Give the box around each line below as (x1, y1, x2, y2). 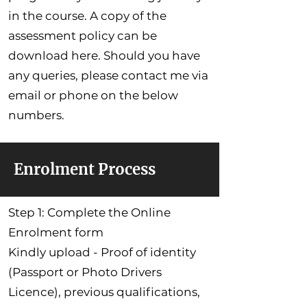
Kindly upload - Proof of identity (8, 245, 196, 259)
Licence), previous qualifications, (8, 284, 200, 299)
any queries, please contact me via (8, 68, 208, 82)
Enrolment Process (14, 159, 156, 179)
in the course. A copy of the (8, 8, 167, 23)
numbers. (8, 108, 64, 122)
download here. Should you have (8, 48, 200, 62)
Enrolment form (8, 225, 103, 239)
